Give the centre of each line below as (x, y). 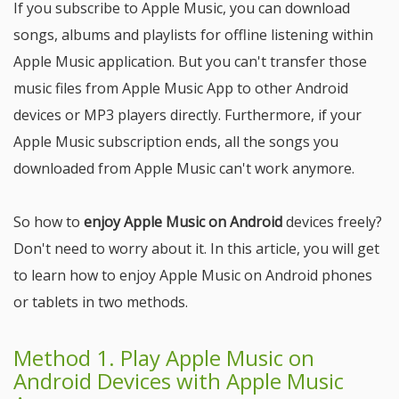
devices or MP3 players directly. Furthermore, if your (187, 115)
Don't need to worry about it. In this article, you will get (196, 248)
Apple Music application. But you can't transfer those (190, 61)
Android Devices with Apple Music (179, 381)
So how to (49, 222)
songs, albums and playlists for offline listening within (193, 35)
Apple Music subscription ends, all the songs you (176, 142)
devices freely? (332, 222)
